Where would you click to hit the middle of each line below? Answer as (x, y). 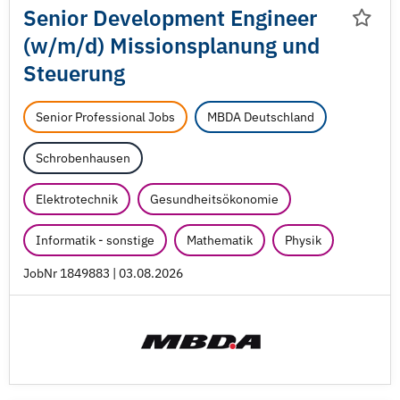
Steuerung (74, 73)
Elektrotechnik (77, 199)
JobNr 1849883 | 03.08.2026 (103, 273)
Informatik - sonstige (95, 240)
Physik (303, 240)
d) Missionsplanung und (202, 46)
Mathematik (220, 240)
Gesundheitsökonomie (214, 199)
